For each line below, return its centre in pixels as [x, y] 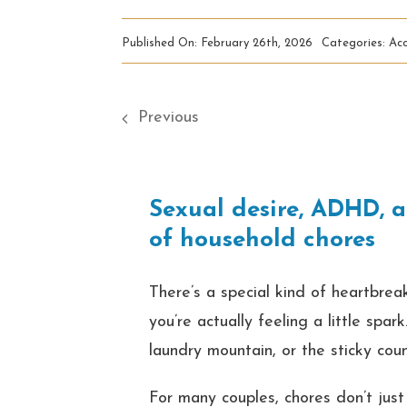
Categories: [356, 43]
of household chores [263, 240]
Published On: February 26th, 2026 [218, 43]
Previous [169, 118]
